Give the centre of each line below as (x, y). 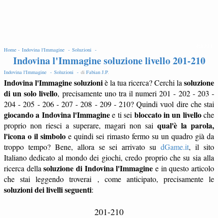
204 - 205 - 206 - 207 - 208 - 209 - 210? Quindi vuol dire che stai (109, 104)
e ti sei (122, 115)
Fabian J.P (97, 72)
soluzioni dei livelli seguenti (48, 190)
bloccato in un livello (168, 115)
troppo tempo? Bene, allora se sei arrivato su (82, 147)
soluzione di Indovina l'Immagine (98, 168)
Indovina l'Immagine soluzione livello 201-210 (109, 61)
